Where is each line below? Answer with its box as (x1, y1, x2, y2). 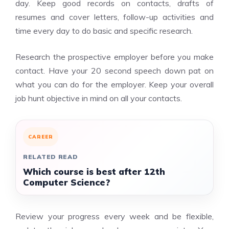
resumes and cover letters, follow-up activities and (15, 12, 214, 22)
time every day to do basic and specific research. (15, 26, 193, 36)
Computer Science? (23, 177, 110, 188)
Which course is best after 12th (23, 166, 165, 177)
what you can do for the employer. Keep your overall (15, 79, 214, 89)
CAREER (28, 133, 53, 140)
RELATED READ (23, 153, 78, 161)
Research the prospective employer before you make (15, 52, 214, 62)
